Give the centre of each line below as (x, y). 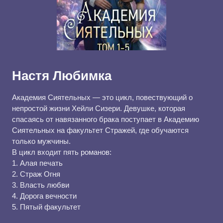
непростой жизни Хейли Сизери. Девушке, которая (99, 108)
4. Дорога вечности (44, 196)
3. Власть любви (41, 185)
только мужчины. (41, 141)
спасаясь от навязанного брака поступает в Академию (106, 119)
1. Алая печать (37, 163)
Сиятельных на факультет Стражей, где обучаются (100, 130)
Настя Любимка (62, 76)
